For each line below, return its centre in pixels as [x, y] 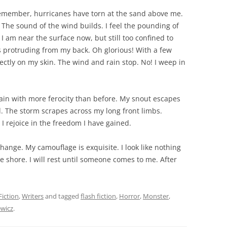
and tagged [62, 196]
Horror [129, 196]
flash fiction [98, 196]
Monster [156, 196]
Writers [33, 196]
